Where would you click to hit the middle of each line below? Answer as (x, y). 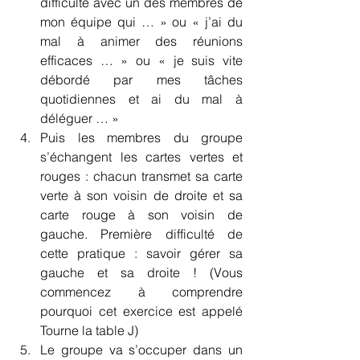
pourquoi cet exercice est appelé (141, 311)
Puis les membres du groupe (141, 138)
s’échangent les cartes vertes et (141, 157)
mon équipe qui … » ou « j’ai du (141, 22)
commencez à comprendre (141, 292)
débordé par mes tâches (141, 80)
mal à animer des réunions (141, 41)
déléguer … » (80, 119)
